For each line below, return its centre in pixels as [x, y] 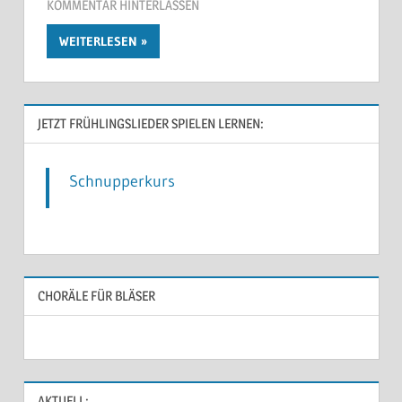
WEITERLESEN [98, 42]
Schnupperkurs [122, 182]
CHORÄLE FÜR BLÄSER [96, 295]
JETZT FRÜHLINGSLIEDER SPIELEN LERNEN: [150, 123]
